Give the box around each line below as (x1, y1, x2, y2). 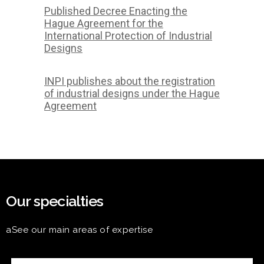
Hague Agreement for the (44, 17, 163, 30)
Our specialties (6, 192, 103, 210)
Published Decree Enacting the (44, 5, 187, 18)
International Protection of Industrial (44, 29, 212, 42)
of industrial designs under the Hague (44, 87, 220, 100)
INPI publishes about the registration (44, 75, 215, 88)
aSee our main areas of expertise (6, 225, 153, 236)
